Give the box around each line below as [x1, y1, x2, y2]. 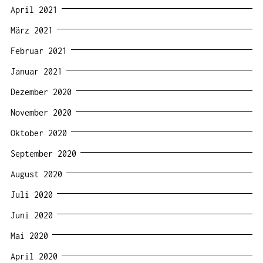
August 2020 [11, 168, 62, 179]
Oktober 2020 [11, 127, 67, 138]
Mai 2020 [11, 230, 48, 241]
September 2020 [11, 148, 76, 159]
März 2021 [11, 25, 53, 35]
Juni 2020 [11, 210, 53, 220]
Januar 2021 [11, 66, 62, 76]
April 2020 [11, 251, 58, 261]
